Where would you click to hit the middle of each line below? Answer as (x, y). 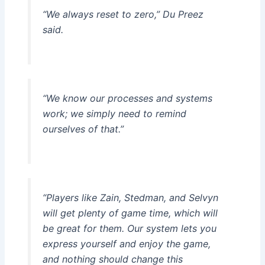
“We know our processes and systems (127, 98)
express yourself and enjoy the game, (126, 243)
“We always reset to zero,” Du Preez (123, 14)
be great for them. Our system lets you (129, 228)
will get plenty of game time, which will (130, 213)
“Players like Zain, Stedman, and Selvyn (130, 197)
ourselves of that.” (83, 129)
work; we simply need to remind (114, 114)
